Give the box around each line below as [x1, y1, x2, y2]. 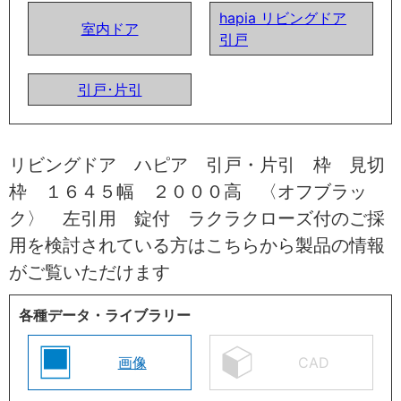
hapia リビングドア [219, 8, 346, 27]
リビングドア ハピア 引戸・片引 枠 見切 [9, 153, 385, 175]
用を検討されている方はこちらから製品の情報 [9, 234, 385, 256]
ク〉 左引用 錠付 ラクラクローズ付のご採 [9, 207, 385, 229]
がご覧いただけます [9, 260, 170, 283]
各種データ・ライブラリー [19, 305, 191, 324]
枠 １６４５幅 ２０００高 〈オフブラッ [9, 180, 367, 202]
